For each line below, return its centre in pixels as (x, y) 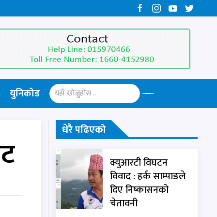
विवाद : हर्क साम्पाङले (148, 176)
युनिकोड (25, 93)
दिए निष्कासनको (139, 190)
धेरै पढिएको (84, 129)
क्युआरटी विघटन (139, 163)
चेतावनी (124, 203)
